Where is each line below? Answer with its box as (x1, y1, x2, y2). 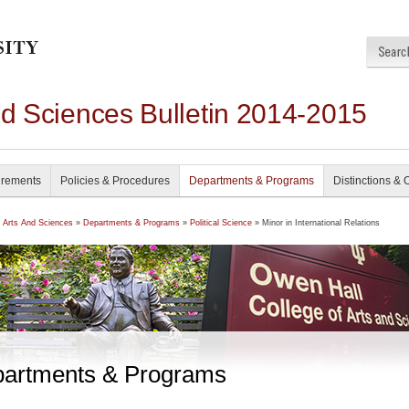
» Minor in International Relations (252, 218, 380, 227)
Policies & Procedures (60, 174, 170, 187)
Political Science (190, 218, 252, 227)
